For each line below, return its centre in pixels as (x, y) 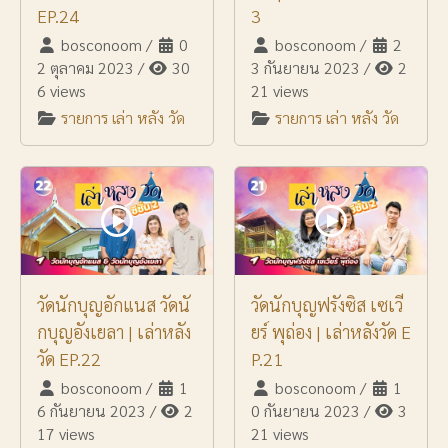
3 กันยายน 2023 (305, 68)
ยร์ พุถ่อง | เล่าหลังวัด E (331, 332)
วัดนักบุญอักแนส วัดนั (113, 305)
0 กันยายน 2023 (305, 411)
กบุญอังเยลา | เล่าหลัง (114, 332)
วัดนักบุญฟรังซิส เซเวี (327, 305)
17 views (66, 434)
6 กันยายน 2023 (91, 411)
